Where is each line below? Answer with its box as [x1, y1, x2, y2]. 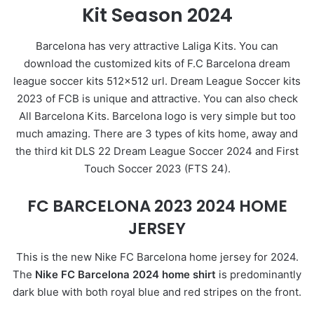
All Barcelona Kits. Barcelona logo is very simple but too [18, 109, 296, 123]
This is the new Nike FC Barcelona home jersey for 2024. [15, 250, 299, 264]
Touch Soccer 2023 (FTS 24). [83, 162, 231, 176]
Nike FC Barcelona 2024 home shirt [35, 267, 216, 281]
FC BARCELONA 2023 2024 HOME [27, 195, 287, 218]
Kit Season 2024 [81, 1, 233, 28]
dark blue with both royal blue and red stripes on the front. [13, 285, 301, 299]
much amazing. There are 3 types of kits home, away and [16, 127, 298, 141]
